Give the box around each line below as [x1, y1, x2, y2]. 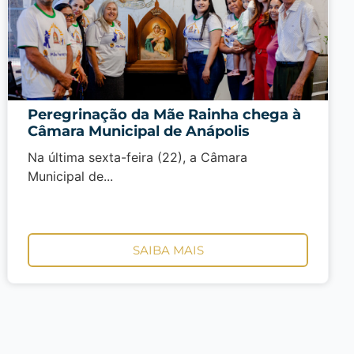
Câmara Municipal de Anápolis [28, 122, 250, 140]
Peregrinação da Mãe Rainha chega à [28, 105, 302, 123]
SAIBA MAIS [132, 243, 204, 258]
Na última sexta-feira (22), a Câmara [28, 149, 248, 165]
